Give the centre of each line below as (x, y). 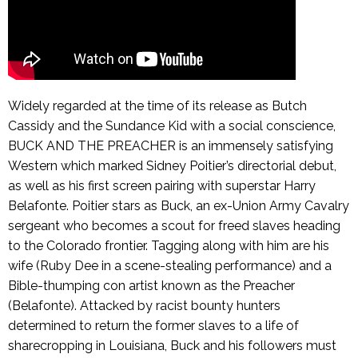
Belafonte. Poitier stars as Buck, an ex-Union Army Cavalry (179, 206)
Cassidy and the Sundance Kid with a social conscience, (172, 126)
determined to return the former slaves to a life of (153, 326)
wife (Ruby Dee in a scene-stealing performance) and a (170, 266)
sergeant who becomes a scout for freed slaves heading (174, 226)
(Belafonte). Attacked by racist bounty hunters (144, 306)
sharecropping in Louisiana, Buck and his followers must (172, 346)
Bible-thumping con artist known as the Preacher (151, 286)
